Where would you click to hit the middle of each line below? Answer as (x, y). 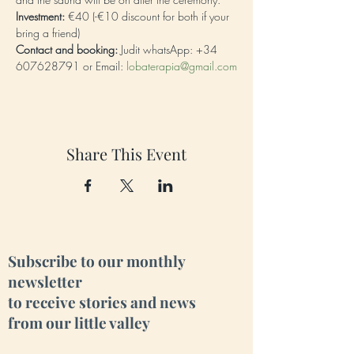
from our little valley (79, 322)
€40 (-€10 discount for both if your (149, 16)
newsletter (45, 281)
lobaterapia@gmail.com (182, 66)
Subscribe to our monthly (96, 261)
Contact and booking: (67, 49)
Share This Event (126, 154)
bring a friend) (48, 33)
